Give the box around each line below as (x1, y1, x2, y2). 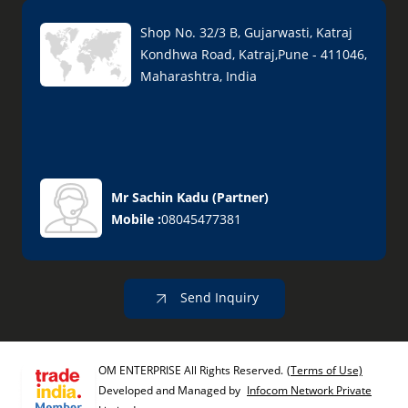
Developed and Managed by (98, 382, 243, 398)
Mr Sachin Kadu (111, 188, 209, 206)
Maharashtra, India (140, 67, 257, 85)
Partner (217, 188, 264, 206)
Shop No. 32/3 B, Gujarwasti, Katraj (140, 24, 352, 41)
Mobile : (111, 209, 161, 228)
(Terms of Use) (287, 362, 362, 378)
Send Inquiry (176, 288, 259, 306)
